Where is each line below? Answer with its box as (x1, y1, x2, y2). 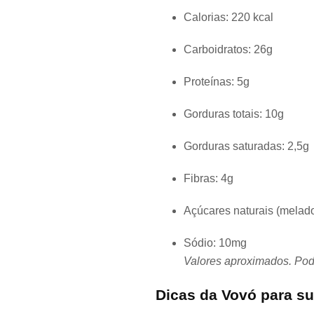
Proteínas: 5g (184, 76, 250, 88)
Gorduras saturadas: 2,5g (184, 140, 309, 153)
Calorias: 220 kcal (184, 11, 273, 24)
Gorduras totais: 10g (184, 108, 284, 121)
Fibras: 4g (184, 172, 233, 185)
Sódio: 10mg (184, 237, 247, 250)
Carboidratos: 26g (184, 43, 273, 56)
